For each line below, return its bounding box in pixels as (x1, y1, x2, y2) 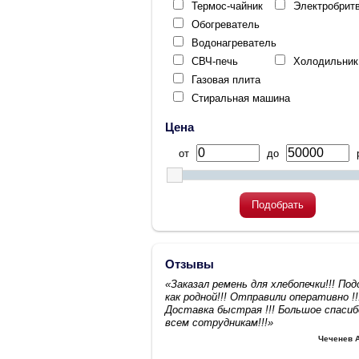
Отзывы (165, 257, 214, 272)
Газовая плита (192, 73, 260, 86)
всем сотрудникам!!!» (165, 316, 273, 329)
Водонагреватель (192, 36, 276, 49)
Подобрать (251, 199, 304, 212)
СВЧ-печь (192, 54, 238, 67)
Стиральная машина (192, 91, 290, 104)
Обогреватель (192, 18, 260, 30)
